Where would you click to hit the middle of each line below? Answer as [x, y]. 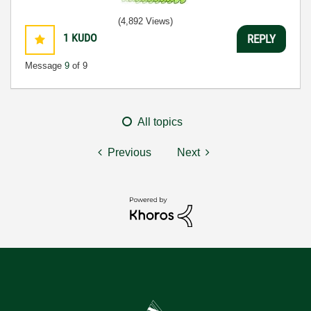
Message [45, 66]
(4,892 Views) [145, 21]
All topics [160, 122]
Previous [129, 152]
